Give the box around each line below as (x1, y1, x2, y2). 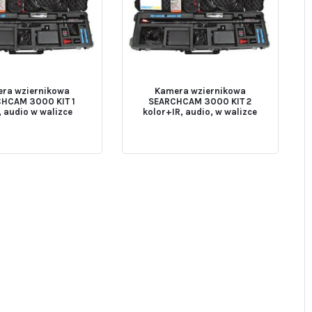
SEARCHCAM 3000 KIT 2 (148, 96, 252, 107)
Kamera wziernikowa (154, 86, 246, 97)
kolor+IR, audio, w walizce (143, 107, 258, 118)
